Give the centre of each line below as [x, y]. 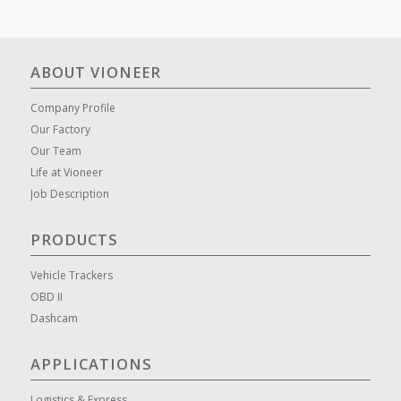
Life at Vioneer [66, 172]
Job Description [69, 193]
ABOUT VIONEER [95, 72]
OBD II [46, 297]
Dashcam [54, 319]
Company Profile [73, 107]
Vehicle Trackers [71, 276]
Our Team [55, 150]
